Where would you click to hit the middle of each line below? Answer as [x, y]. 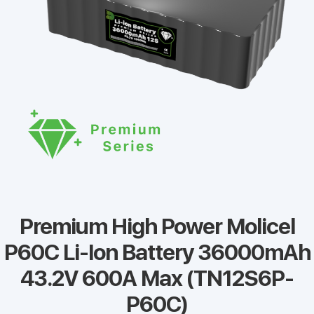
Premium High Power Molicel [157, 227]
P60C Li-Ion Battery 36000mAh [157, 253]
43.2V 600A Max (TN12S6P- [157, 279]
